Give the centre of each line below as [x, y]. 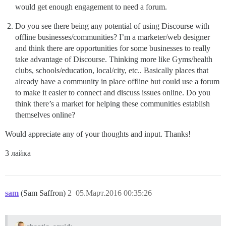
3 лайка [18, 153]
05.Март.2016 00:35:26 [114, 193]
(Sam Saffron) [44, 193]
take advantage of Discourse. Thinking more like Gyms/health [114, 59]
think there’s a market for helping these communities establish [112, 104]
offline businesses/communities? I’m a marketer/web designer [112, 37]
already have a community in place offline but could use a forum [117, 81]
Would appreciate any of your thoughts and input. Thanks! [98, 134]
